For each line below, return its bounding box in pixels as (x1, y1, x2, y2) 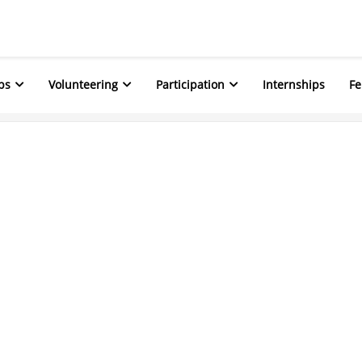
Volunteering (48, 77, 118, 92)
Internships (263, 77, 325, 92)
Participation (156, 77, 225, 92)
